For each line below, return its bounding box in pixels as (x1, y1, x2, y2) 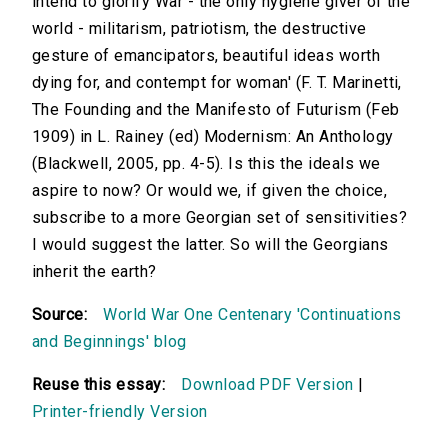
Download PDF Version (181, 375, 354, 395)
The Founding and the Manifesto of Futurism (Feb (32, 100, 400, 120)
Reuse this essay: (32, 375, 166, 395)
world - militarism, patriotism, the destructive (32, 19, 367, 39)
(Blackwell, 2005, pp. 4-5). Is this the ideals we (32, 154, 381, 174)
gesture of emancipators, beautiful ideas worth (32, 46, 381, 66)
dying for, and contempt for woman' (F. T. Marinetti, (32, 73, 402, 93)
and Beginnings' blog (32, 332, 187, 352)
